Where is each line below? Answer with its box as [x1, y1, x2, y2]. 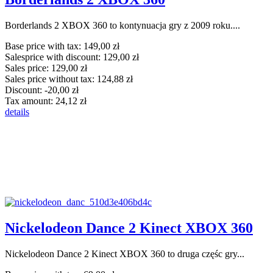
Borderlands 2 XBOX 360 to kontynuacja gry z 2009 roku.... [5, 19, 240, 30]
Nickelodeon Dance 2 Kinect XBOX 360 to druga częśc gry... [5, 248, 244, 259]
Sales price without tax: [5, 73, 97, 84]
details [5, 106, 29, 117]
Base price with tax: [5, 40, 83, 51]
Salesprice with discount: [5, 51, 103, 62]
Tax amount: [5, 95, 55, 106]
